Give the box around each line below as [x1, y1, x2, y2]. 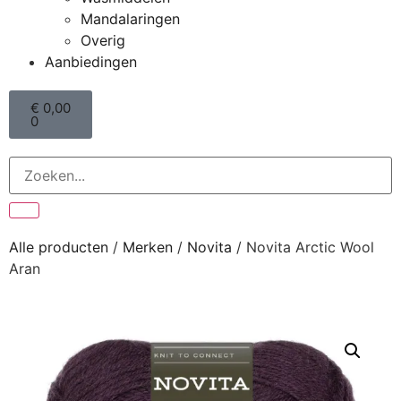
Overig [81, 31, 125, 49]
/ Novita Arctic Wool [232, 238, 374, 256]
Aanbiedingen [45, 53, 137, 71]
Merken [123, 238, 173, 256]
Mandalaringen [81, 10, 180, 28]
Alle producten [9, 238, 108, 256]
